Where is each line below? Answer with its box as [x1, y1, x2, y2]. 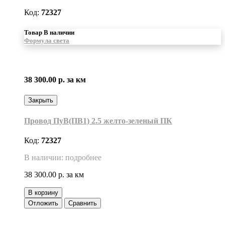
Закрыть [28, 96, 53, 104]
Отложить [28, 199, 58, 207]
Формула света [24, 36, 69, 44]
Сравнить [68, 199, 97, 207]
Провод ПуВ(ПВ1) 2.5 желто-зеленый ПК [24, 116, 172, 125]
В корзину [28, 188, 58, 196]
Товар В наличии [24, 28, 74, 36]
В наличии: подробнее [24, 153, 101, 162]
